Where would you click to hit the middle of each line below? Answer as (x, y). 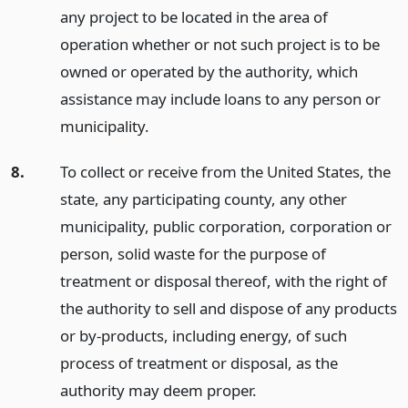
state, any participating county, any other (203, 199)
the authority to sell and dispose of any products (228, 309)
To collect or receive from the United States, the (225, 172)
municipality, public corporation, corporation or (225, 227)
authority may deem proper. (158, 391)
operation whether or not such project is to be (219, 44)
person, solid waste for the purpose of (193, 254)
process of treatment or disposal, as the (199, 363)
